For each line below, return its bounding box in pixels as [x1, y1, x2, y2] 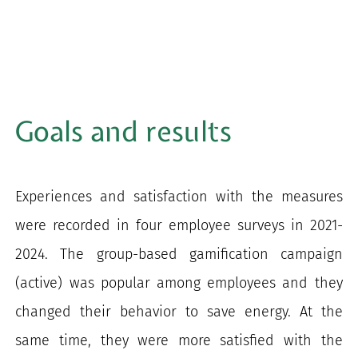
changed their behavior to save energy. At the [15, 302, 343, 320]
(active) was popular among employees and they [15, 273, 343, 292]
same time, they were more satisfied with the [15, 331, 343, 349]
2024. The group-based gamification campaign [15, 245, 343, 263]
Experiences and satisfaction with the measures [15, 187, 343, 205]
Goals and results [15, 113, 233, 151]
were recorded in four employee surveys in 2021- [15, 216, 343, 234]
